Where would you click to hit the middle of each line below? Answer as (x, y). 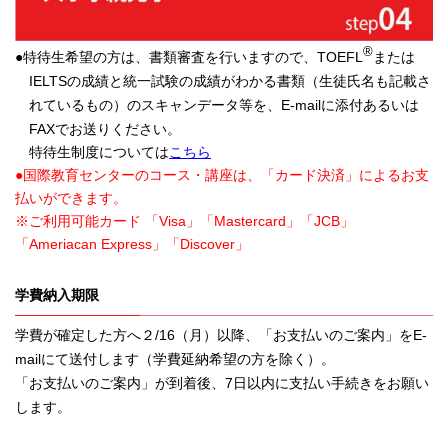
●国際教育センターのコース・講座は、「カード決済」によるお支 (222, 174)
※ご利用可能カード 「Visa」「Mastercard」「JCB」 (184, 220)
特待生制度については (92, 151)
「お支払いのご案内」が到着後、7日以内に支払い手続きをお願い (222, 382)
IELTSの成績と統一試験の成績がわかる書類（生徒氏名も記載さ (230, 80)
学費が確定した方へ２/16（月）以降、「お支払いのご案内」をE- (221, 334)
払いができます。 (71, 197)
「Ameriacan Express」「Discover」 (132, 243)
